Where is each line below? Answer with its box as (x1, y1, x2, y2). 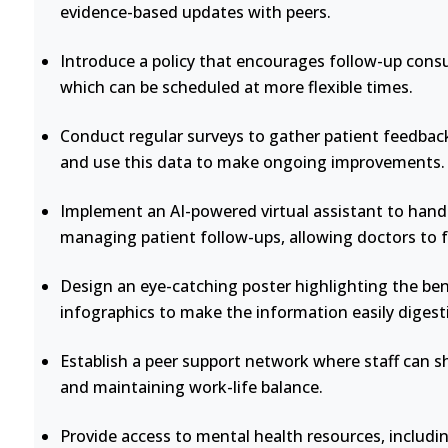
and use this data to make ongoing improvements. (59, 151, 445, 173)
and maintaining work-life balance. (59, 376, 323, 398)
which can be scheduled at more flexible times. (59, 76, 413, 98)
